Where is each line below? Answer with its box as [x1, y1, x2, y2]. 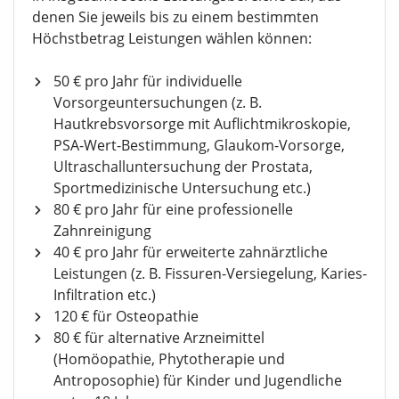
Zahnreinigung [53, 221, 151, 241]
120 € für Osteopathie [53, 306, 199, 327]
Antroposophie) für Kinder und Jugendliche [53, 370, 342, 391]
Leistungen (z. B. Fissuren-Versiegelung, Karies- [53, 264, 367, 284]
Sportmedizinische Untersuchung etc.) [53, 178, 311, 199]
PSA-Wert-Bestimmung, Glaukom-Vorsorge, [53, 135, 345, 156]
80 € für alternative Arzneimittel [53, 328, 265, 348]
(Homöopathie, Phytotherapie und [53, 349, 285, 370]
